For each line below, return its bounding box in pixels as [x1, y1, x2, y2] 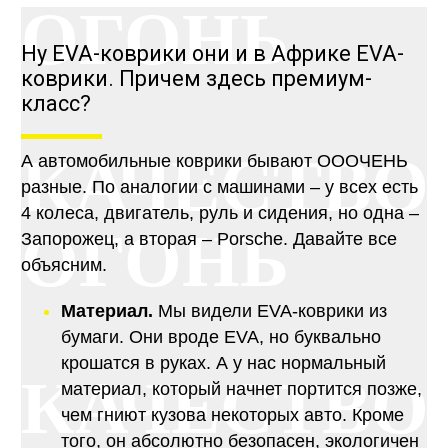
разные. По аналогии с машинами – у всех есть [20, 177, 418, 198]
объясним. [20, 255, 107, 276]
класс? [20, 91, 91, 117]
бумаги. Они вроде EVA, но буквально [60, 327, 381, 348]
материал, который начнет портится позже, [60, 379, 422, 400]
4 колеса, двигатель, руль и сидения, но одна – [20, 203, 419, 224]
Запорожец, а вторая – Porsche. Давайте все [20, 229, 397, 250]
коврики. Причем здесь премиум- [20, 66, 372, 92]
